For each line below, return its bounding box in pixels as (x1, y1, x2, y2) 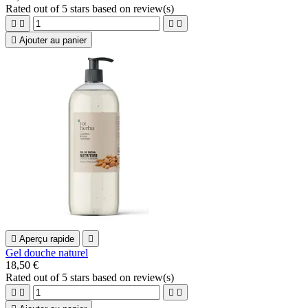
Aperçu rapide (19, 234, 74, 245)
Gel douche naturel (5, 247, 88, 259)
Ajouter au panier (19, 35, 87, 46)
